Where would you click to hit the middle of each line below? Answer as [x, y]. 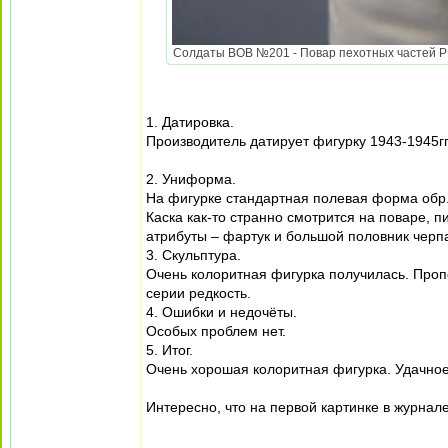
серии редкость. [198, 293]
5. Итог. [169, 350]
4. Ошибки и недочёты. [221, 312]
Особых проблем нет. [216, 331]
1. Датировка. [190, 122]
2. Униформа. [191, 179]
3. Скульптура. [193, 255]
